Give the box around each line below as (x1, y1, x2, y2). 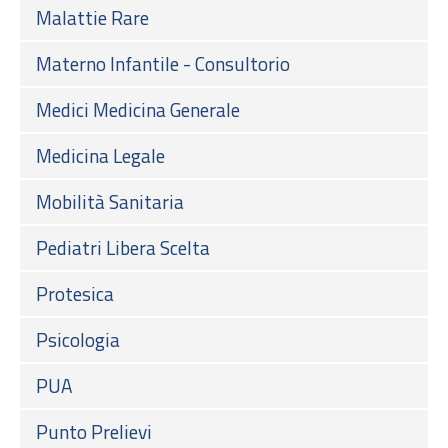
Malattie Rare (36, 2, 149, 32)
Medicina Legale (36, 140, 165, 170)
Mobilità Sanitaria (36, 186, 184, 216)
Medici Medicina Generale (36, 94, 240, 124)
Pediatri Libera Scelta (36, 232, 210, 262)
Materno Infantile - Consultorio (36, 48, 290, 78)
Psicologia (36, 324, 120, 354)
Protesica (36, 278, 114, 308)
